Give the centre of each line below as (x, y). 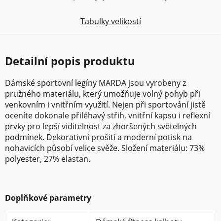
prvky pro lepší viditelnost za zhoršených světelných (101, 126)
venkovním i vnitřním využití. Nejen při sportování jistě (105, 104)
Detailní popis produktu (70, 60)
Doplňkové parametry (48, 198)
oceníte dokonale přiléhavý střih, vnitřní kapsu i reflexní (108, 115)
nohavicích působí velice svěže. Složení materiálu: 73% (105, 148)
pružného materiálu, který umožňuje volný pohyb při (103, 93)
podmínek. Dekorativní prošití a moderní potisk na (98, 137)
